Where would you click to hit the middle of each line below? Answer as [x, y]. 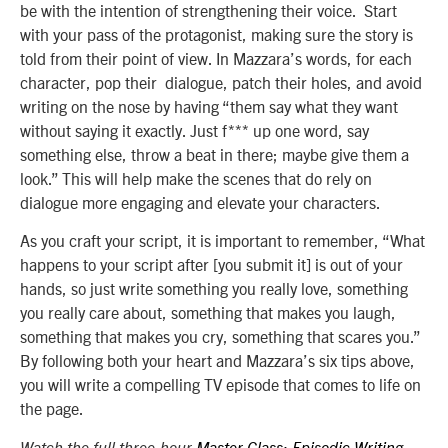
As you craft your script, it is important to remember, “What [222, 240]
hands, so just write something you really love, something [214, 288]
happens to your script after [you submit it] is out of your [211, 264]
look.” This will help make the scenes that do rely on [196, 177]
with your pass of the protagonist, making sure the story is [216, 33]
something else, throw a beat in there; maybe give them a [214, 153]
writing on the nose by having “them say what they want [209, 105]
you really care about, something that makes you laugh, [208, 312]
